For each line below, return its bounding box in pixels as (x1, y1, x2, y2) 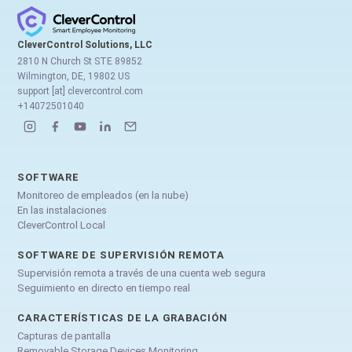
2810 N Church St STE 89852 (17, 55, 143, 67)
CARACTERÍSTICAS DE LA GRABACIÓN (17, 311, 228, 324)
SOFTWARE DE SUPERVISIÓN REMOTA (17, 248, 225, 261)
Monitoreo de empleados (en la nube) (17, 189, 189, 201)
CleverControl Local (17, 218, 106, 231)
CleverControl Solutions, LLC (17, 38, 153, 50)
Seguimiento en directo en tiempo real (17, 281, 191, 294)
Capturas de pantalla (17, 329, 112, 342)
